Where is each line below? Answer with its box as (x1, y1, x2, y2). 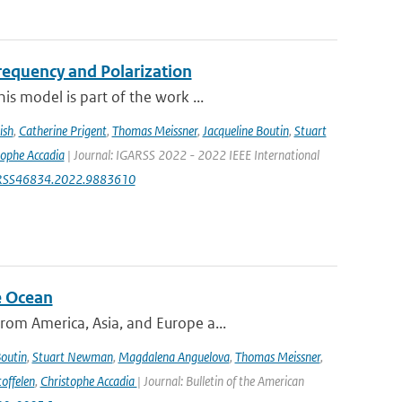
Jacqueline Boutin (202, 122, 289, 139)
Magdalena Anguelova (118, 348, 230, 365)
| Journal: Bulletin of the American (136, 372, 304, 389)
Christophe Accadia (39, 372, 137, 389)
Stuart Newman (31, 348, 113, 365)
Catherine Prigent (18, 122, 107, 139)
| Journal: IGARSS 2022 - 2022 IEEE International (64, 146, 319, 163)
